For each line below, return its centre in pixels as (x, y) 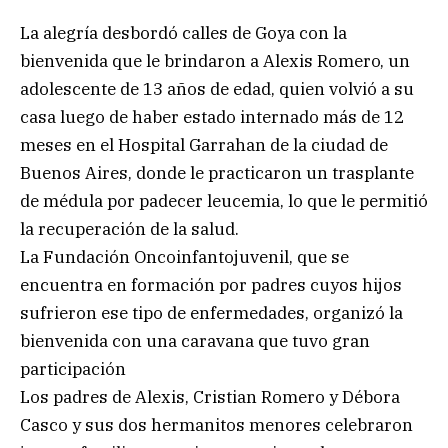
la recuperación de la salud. (129, 228)
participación (73, 368)
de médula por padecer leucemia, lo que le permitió (224, 200)
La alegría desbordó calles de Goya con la (183, 32)
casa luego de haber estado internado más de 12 (212, 116)
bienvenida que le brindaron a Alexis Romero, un (215, 60)
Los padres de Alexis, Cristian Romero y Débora (210, 396)
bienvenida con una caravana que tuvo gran (195, 340)
